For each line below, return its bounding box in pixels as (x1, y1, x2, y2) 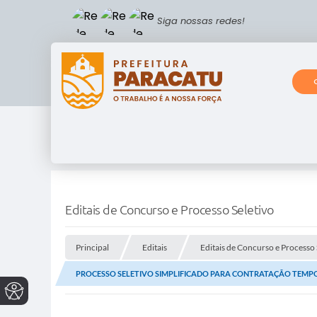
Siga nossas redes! (157, 14, 245, 28)
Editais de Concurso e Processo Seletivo (65, 202, 274, 217)
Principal (76, 242, 109, 253)
